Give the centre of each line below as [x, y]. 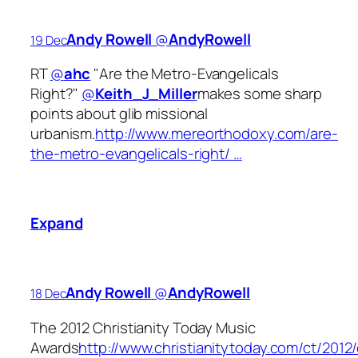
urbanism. [63, 134]
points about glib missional [119, 114]
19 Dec [49, 40]
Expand [57, 223]
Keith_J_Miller [146, 94]
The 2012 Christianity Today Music [143, 327]
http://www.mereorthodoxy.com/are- [217, 134]
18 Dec [48, 294]
